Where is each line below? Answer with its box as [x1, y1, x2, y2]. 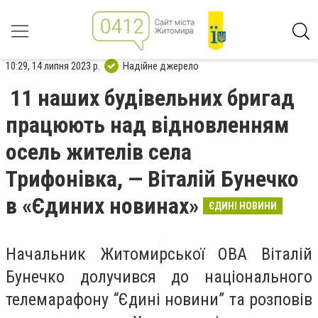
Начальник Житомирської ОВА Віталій [6, 244, 312, 264]
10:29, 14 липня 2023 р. [6, 59, 100, 72]
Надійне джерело [123, 59, 199, 72]
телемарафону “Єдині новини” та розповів [6, 290, 312, 309]
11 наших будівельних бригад [10, 84, 295, 111]
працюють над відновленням [6, 111, 289, 138]
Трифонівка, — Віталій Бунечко [6, 165, 299, 192]
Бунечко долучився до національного [6, 267, 312, 287]
